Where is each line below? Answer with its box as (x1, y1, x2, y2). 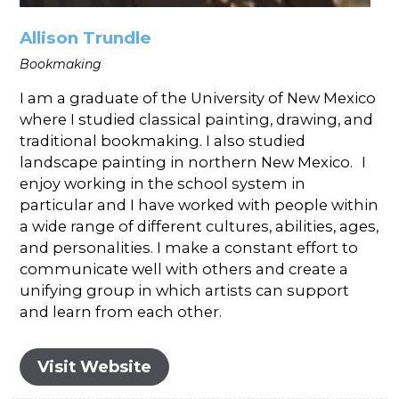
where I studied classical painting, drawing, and (20, 110, 374, 129)
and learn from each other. (20, 303, 223, 322)
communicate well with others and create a (20, 260, 349, 279)
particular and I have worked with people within (20, 196, 379, 215)
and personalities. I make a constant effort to (20, 239, 359, 257)
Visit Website (37, 356, 152, 378)
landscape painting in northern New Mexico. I (20, 153, 367, 172)
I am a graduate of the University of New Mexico (20, 89, 377, 108)
